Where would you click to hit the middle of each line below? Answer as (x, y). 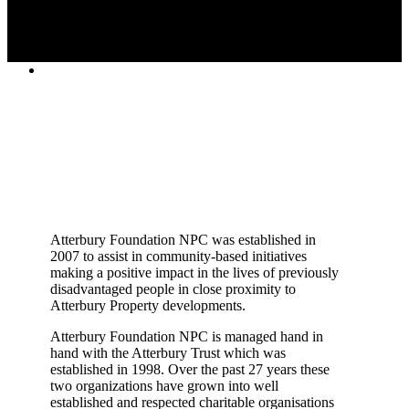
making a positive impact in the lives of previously (194, 272)
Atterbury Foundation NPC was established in (183, 239)
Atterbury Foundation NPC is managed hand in (186, 336)
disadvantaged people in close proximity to (173, 288)
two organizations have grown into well (164, 385)
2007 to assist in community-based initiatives (178, 256)
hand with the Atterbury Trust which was (168, 352)
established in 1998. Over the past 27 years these (189, 369)
